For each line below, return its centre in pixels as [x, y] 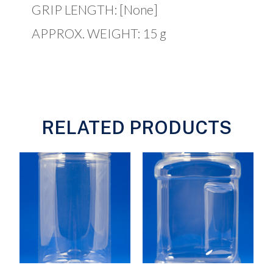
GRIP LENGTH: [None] [95, 10]
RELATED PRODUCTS [136, 128]
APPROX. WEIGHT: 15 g [99, 34]
